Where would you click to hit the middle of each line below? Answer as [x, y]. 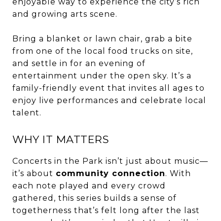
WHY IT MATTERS [61, 139]
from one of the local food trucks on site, [103, 51]
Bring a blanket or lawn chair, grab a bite [102, 38]
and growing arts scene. [65, 14]
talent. [27, 112]
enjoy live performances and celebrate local [109, 100]
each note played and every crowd [89, 185]
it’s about [34, 173]
